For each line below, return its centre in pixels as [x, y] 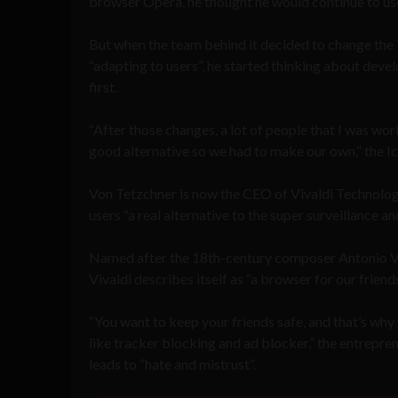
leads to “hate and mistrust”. [172, 363]
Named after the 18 [148, 257]
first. [103, 86]
